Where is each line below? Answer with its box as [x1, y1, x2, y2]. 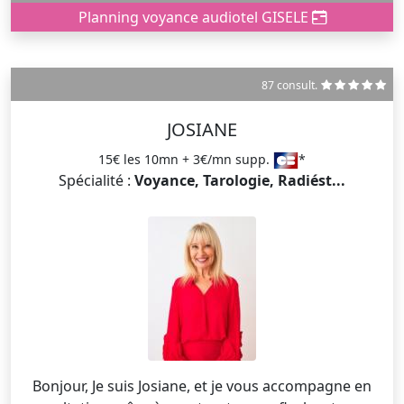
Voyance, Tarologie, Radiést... [134, 170, 345, 190]
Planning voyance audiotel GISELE [78, 6, 312, 27]
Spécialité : [59, 170, 134, 190]
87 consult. [262, 77, 317, 93]
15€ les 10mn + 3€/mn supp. [98, 150, 273, 168]
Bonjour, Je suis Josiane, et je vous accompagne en [32, 375, 92, 396]
